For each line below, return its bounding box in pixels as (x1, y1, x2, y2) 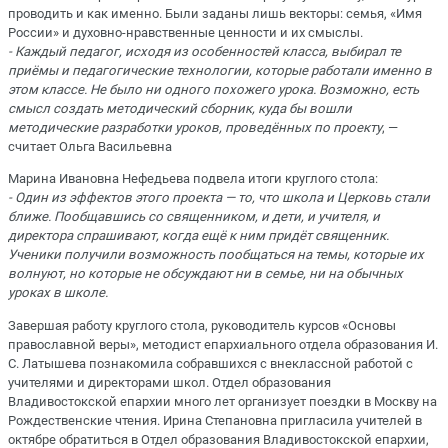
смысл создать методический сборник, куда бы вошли (8, 101, 352, 117)
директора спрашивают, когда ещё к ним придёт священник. (8, 228, 389, 244)
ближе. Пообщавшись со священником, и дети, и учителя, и (8, 209, 380, 225)
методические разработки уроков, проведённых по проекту (8, 120, 382, 136)
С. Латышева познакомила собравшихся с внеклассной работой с (8, 355, 413, 371)
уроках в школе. (8, 285, 108, 301)
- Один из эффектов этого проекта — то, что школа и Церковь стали (8, 190, 430, 206)
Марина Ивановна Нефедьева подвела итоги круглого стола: (8, 171, 378, 187)
